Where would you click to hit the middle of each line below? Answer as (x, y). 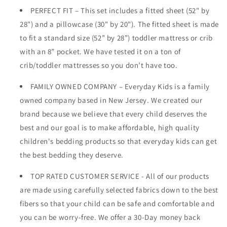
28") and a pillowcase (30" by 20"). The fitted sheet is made (120, 24)
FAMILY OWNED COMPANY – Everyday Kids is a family (120, 86)
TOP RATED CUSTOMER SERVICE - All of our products (120, 176)
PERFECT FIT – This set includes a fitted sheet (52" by (120, 10)
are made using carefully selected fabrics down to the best (119, 190)
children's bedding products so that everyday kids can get (119, 141)
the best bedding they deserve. (72, 155)
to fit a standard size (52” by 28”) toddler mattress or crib (117, 37)
